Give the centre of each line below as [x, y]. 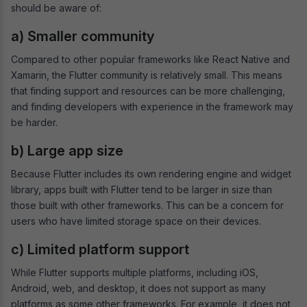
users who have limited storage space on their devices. [136, 221]
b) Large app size [67, 150]
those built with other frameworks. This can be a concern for [147, 205]
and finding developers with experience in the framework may [152, 106]
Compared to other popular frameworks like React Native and [150, 59]
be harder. [34, 122]
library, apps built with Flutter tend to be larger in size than [142, 189]
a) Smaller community [83, 36]
